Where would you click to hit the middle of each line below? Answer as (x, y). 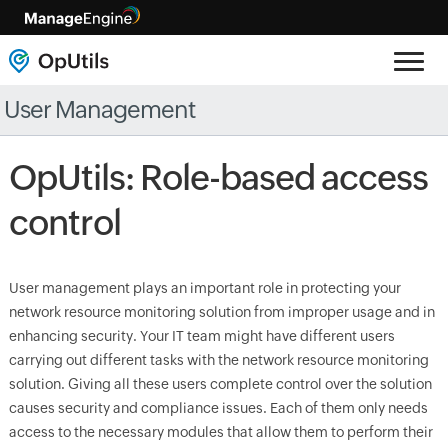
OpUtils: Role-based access (218, 178)
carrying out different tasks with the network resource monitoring (218, 360)
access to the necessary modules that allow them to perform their (220, 432)
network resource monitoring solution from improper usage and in (221, 312)
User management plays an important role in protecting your (204, 288)
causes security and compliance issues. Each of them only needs (218, 408)
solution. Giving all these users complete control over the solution (220, 384)
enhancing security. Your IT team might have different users (201, 336)
